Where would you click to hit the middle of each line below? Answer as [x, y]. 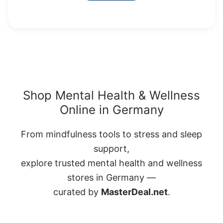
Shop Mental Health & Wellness [111, 95]
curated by [77, 192]
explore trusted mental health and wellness [111, 163]
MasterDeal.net [134, 192]
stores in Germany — [111, 177]
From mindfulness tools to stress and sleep [111, 134]
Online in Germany [111, 110]
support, [111, 148]
